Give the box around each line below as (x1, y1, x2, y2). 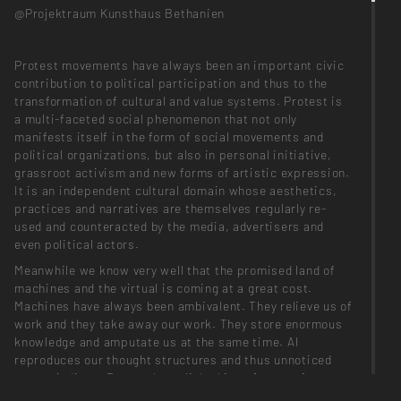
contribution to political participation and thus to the (14, 75, 328, 91)
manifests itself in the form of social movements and (14, 129, 324, 145)
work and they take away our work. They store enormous (14, 316, 343, 332)
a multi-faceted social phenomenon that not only (14, 111, 298, 127)
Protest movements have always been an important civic (14, 57, 345, 73)
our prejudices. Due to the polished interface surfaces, (14, 370, 338, 386)
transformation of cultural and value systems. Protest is (14, 93, 343, 109)
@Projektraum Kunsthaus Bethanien (14, 4, 226, 21)
